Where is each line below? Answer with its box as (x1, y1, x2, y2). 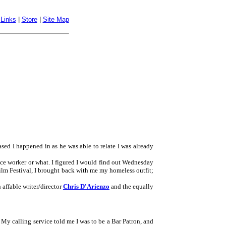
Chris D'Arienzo (63, 183, 109, 190)
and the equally (110, 183, 154, 190)
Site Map (42, 16, 69, 23)
